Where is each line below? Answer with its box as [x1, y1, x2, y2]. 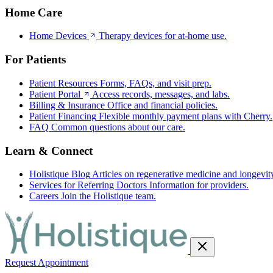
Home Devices [29, 30, 87, 41]
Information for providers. [149, 180, 249, 191]
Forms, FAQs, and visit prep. [100, 77, 211, 88]
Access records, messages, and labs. [92, 88, 230, 99]
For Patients [5, 53, 66, 66]
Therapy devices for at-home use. [99, 30, 227, 41]
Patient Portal [29, 88, 80, 99]
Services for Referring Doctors [29, 180, 147, 191]
